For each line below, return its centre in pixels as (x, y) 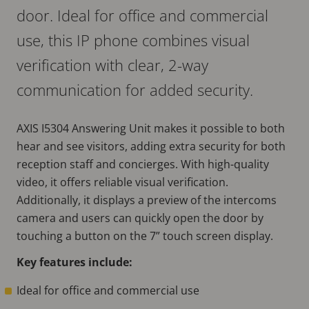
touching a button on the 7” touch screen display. (148, 236)
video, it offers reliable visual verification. (122, 182)
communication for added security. (137, 89)
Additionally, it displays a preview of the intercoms (147, 200)
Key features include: (77, 262)
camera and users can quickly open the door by (140, 218)
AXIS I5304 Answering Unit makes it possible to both (151, 128)
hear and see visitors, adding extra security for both (151, 146)
